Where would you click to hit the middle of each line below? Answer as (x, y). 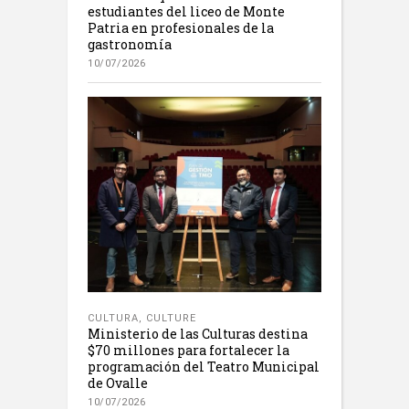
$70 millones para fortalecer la (189, 350)
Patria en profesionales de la (181, 27)
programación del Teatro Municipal (204, 366)
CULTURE (171, 318)
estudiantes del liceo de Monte (186, 11)
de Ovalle (118, 383)
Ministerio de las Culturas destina (198, 333)
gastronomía (130, 44)
